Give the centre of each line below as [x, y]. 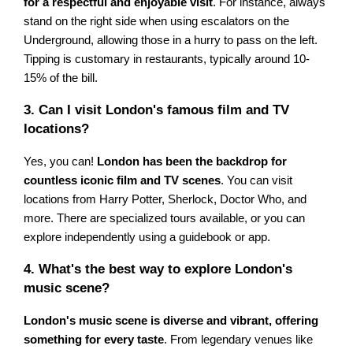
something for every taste [94, 340]
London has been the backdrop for [192, 162]
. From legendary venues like [239, 340]
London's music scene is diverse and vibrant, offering [171, 321]
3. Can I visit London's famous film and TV [157, 110]
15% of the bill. [61, 78]
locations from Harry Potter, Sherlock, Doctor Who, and [165, 200]
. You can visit [257, 181]
